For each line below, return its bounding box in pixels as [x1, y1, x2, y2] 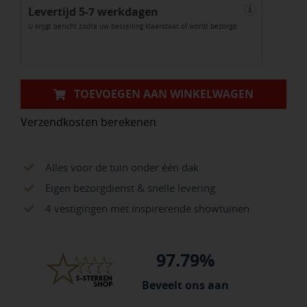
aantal [75, 42, 108, 58]
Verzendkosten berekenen [20, 114, 156, 130]
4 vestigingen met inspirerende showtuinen [45, 201, 249, 216]
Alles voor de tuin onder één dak [45, 160, 199, 175]
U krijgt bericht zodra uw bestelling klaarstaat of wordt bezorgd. [27, 22, 238, 32]
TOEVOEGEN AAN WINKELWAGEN [73, 86, 254, 102]
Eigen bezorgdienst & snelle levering [45, 181, 215, 195]
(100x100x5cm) [75, 4, 153, 20]
